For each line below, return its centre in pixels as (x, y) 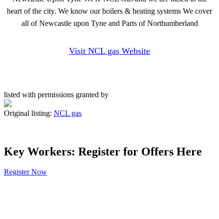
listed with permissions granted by (56, 94)
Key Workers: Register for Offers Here (103, 151)
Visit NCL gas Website (109, 51)
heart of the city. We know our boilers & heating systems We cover (109, 11)
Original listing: (29, 113)
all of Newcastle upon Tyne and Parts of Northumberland (109, 23)
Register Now (25, 172)
